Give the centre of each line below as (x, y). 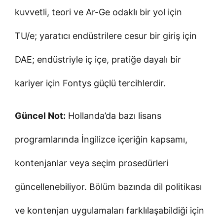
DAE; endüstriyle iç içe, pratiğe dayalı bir (98, 59)
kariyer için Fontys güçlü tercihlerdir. (90, 83)
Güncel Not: (40, 115)
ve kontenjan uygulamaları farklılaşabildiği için (110, 210)
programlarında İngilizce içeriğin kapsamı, (101, 139)
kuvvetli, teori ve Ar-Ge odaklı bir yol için (98, 12)
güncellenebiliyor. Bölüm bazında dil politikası (108, 186)
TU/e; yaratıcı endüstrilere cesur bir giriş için (106, 36)
